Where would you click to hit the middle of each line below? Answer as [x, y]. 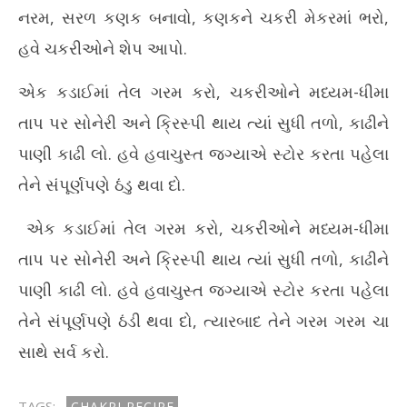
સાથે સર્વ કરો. [64, 352]
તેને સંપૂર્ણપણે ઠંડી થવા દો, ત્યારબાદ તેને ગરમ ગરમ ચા [203, 321]
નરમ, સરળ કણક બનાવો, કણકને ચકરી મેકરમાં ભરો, [203, 17]
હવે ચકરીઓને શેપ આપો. [103, 48]
